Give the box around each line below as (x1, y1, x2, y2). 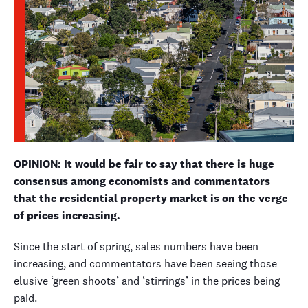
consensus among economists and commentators (14, 173, 270, 188)
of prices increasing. (14, 208, 120, 223)
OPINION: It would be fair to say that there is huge (14, 156, 274, 171)
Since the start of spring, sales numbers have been (14, 239, 258, 254)
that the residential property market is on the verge (14, 190, 288, 206)
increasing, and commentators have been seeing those (14, 256, 277, 271)
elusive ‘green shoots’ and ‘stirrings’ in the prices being (14, 273, 280, 288)
